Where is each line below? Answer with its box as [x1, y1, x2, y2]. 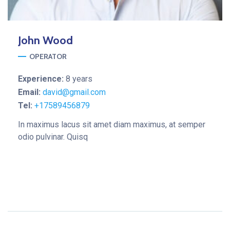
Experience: [18, 74, 66, 84]
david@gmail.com [43, 87, 106, 97]
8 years [66, 74, 92, 84]
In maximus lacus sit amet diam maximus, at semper [18, 120, 205, 129]
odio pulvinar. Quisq [18, 132, 88, 142]
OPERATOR [29, 52, 67, 61]
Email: [18, 87, 43, 97]
